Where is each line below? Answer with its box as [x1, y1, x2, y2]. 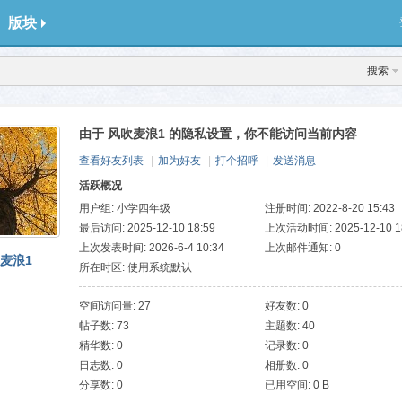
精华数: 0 [79, 339, 123, 352]
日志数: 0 [79, 359, 123, 371]
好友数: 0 [265, 300, 310, 312]
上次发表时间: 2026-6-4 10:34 [79, 241, 224, 254]
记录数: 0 [265, 339, 310, 352]
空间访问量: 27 [79, 300, 151, 312]
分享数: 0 [79, 379, 123, 391]
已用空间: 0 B [265, 379, 330, 391]
